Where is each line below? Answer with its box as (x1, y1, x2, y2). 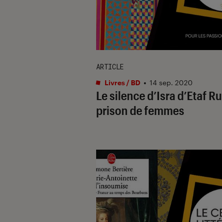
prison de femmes (96, 103, 184, 117)
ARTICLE (96, 61, 124, 71)
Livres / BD (103, 78, 140, 87)
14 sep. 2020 (150, 78, 193, 87)
